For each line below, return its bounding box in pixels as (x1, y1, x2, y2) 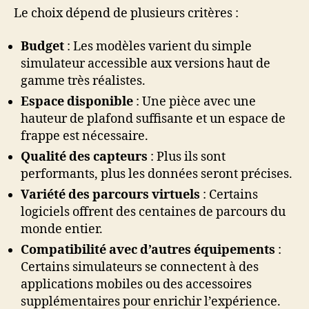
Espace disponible (21, 93, 133, 110)
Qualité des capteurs (21, 148, 148, 165)
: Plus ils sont (148, 148, 226, 165)
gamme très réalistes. (21, 72, 146, 89)
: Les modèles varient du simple (64, 38, 252, 54)
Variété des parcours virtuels (21, 186, 200, 203)
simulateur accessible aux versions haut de (21, 55, 270, 72)
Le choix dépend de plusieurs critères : (14, 6, 239, 22)
